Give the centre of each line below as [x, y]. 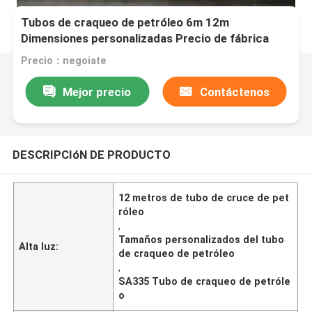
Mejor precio [97, 92]
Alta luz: [39, 246]
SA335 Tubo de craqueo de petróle [205, 281]
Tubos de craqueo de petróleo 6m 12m [125, 23]
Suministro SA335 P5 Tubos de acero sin [131, 55]
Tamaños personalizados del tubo [202, 239]
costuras [46, 71]
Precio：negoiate [64, 61]
